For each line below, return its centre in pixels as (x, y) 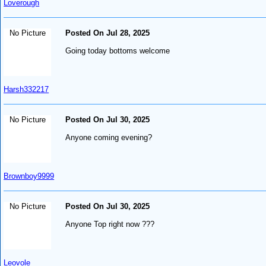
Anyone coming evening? (109, 137)
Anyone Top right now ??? (110, 224)
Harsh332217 (26, 89)
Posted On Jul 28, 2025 (108, 33)
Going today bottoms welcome (118, 50)
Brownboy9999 (29, 176)
